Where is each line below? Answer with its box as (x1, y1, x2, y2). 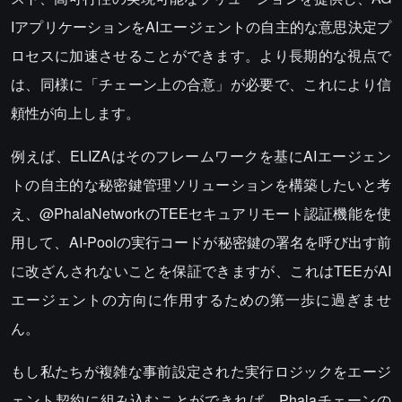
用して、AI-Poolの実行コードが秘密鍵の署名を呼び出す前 (11, 232, 391, 252)
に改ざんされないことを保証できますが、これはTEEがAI (11, 260, 391, 281)
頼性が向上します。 (11, 102, 140, 123)
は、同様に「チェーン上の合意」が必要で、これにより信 (11, 74, 391, 94)
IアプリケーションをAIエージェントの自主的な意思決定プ (11, 16, 391, 37)
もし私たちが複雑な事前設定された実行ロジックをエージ (11, 361, 391, 381)
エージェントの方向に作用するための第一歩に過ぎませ (11, 289, 391, 310)
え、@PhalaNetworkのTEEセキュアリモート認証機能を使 (11, 203, 391, 223)
